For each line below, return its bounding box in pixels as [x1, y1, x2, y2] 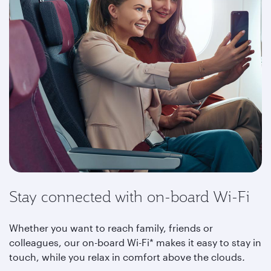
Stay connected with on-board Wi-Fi [9, 187, 250, 206]
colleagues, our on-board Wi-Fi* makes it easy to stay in [9, 237, 261, 248]
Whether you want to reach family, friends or [9, 222, 213, 233]
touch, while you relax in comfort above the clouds [9, 251, 242, 263]
